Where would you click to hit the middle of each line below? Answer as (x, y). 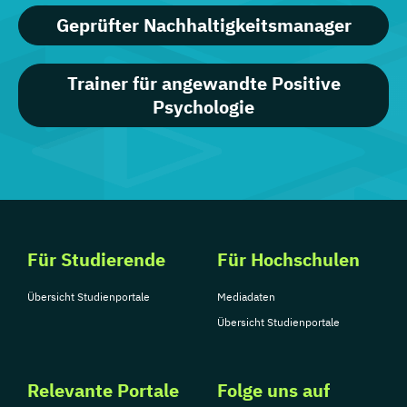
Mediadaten (246, 297)
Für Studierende (96, 260)
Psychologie (203, 107)
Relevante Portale (103, 391)
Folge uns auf (273, 391)
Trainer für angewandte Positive (203, 84)
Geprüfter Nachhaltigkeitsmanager (203, 25)
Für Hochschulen (288, 260)
